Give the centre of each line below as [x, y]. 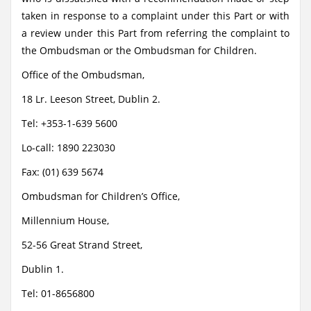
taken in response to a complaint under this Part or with [155, 16]
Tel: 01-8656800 [58, 293]
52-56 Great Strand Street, [82, 245]
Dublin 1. [43, 269]
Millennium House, [65, 220]
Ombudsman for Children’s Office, [101, 196]
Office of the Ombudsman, [83, 75]
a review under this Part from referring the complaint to [155, 33]
